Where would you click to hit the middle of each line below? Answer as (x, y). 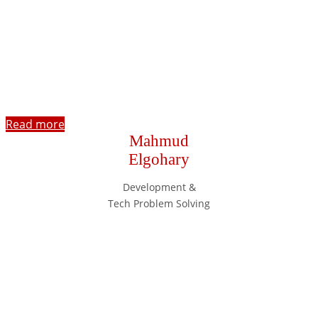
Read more (35, 124)
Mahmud (159, 141)
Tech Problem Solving (159, 203)
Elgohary (159, 159)
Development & (159, 187)
